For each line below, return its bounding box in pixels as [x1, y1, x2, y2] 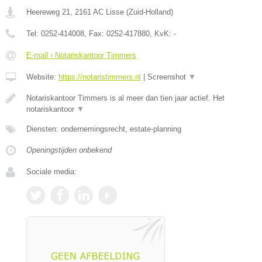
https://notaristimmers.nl [58, 73, 141, 82]
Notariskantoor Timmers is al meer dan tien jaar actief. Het [26, 94, 225, 103]
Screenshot [147, 73, 188, 82]
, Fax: [84, 29, 106, 39]
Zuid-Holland [129, 8, 171, 17]
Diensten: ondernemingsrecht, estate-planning [26, 125, 181, 134]
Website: [26, 73, 58, 82]
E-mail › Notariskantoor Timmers [26, 51, 136, 60]
